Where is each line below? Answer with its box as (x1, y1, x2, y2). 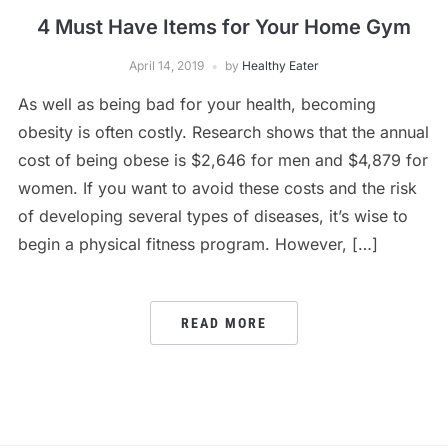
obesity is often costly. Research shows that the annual (17, 122, 429, 142)
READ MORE (181, 315, 267, 331)
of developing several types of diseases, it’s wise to (17, 206, 408, 226)
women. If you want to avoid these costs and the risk (17, 178, 417, 198)
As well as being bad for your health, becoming (17, 94, 376, 114)
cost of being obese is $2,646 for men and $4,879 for (17, 150, 428, 170)
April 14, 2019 (129, 58, 204, 73)
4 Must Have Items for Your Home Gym (37, 15, 411, 39)
